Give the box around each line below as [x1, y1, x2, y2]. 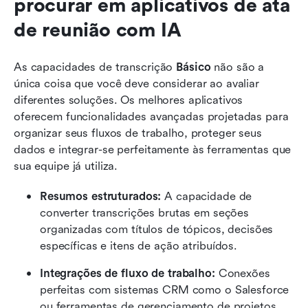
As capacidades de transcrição [14, 60, 177, 74]
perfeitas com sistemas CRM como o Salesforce [40, 283, 289, 296]
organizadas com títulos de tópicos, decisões [40, 222, 274, 236]
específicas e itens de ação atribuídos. [40, 239, 238, 252]
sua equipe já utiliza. [14, 159, 118, 173]
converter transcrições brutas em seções [40, 206, 250, 219]
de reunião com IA [14, 19, 181, 41]
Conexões [214, 266, 270, 280]
